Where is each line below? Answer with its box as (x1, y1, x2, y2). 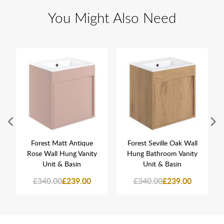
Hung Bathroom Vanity (127, 148, 197, 158)
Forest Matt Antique (30, 137, 93, 147)
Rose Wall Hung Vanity (26, 148, 97, 158)
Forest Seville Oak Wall (127, 137, 197, 147)
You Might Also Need (48, 7, 176, 27)
